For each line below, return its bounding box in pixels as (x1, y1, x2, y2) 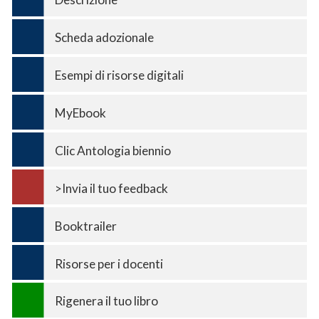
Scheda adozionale (55, 30, 154, 46)
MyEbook (55, 105, 106, 120)
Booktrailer (55, 218, 117, 234)
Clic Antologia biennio (55, 142, 171, 158)
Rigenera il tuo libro (55, 293, 158, 309)
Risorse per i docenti (55, 256, 163, 271)
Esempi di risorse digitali (55, 67, 184, 83)
